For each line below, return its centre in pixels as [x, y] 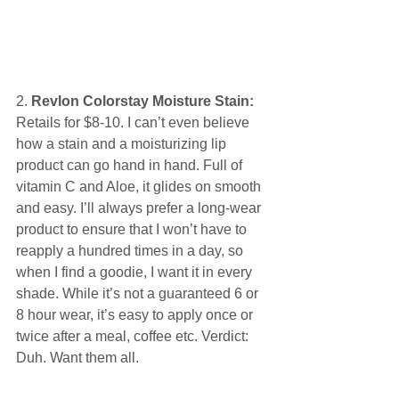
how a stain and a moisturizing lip [123, 143]
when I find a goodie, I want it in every [136, 272]
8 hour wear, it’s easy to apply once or [136, 314]
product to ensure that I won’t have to [133, 229]
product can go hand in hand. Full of [131, 165]
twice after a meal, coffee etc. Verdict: [134, 336]
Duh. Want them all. [79, 357]
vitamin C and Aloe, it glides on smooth [140, 186]
